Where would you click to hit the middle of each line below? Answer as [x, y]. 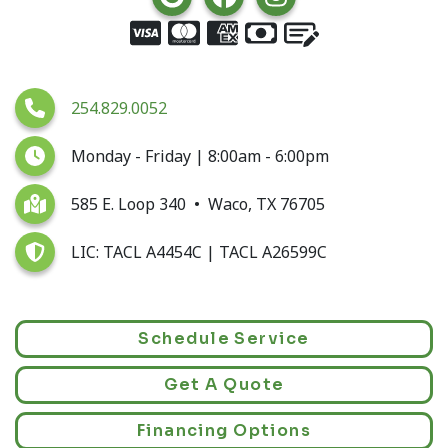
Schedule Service [224, 338]
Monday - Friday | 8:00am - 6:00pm [200, 155]
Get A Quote [224, 384]
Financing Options [224, 430]
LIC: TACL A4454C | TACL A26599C [199, 251]
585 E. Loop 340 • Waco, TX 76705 [198, 203]
